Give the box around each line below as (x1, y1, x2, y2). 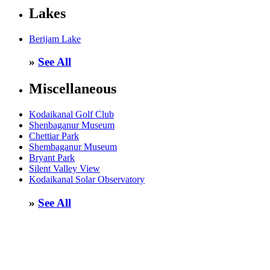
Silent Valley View (29, 163, 100, 174)
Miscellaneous (29, 81, 116, 97)
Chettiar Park (29, 131, 79, 142)
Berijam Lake (29, 33, 81, 44)
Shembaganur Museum (29, 142, 117, 152)
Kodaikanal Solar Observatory (29, 174, 145, 185)
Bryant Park (29, 152, 75, 163)
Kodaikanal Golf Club (29, 109, 114, 120)
